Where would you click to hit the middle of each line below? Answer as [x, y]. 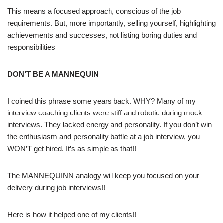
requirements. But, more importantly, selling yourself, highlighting [111, 23]
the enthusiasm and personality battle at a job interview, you [104, 136]
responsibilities [31, 47]
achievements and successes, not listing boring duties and [102, 35]
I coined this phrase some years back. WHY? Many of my [102, 101]
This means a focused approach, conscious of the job [94, 11]
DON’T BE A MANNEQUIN [53, 74]
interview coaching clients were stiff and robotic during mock [105, 112]
